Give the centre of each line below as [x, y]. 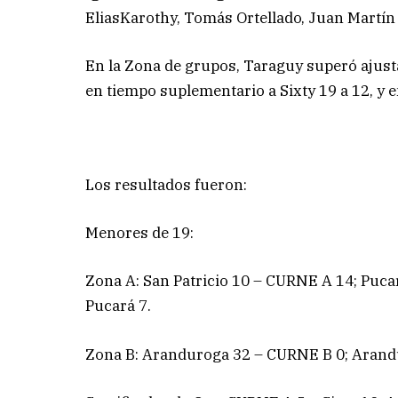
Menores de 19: [140, 233]
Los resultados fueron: [167, 185]
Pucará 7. [119, 306]
